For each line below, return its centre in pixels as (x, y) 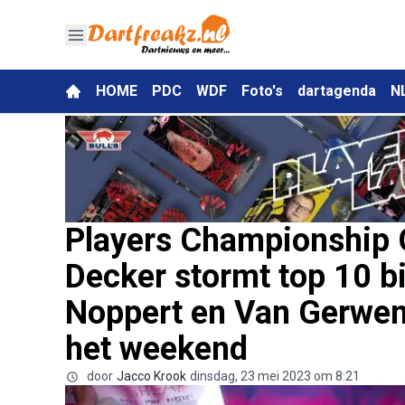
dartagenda (337, 91)
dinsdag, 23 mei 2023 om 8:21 (275, 376)
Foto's (262, 91)
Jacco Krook (151, 376)
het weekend (156, 348)
